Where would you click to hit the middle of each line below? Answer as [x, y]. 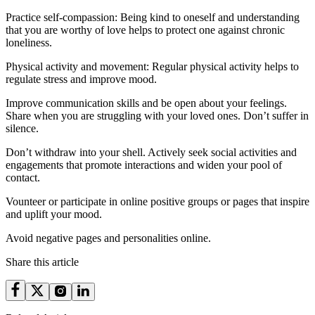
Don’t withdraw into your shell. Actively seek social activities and [151, 152]
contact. [23, 178]
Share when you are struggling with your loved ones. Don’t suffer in [157, 116]
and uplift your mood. [54, 214]
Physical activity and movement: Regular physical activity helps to [152, 66]
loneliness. [29, 43]
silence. [22, 128]
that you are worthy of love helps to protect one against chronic [145, 30]
